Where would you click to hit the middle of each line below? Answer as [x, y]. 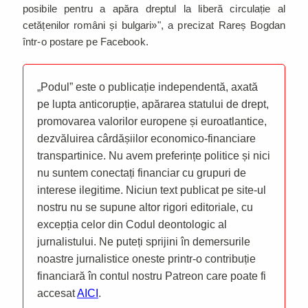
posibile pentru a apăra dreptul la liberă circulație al [154, 8]
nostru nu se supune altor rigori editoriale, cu [145, 207]
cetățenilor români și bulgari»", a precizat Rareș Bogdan [154, 25]
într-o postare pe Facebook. [87, 41]
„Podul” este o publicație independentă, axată [147, 87]
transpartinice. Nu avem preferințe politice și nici [154, 155]
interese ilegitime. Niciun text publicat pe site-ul [152, 190]
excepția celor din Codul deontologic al [132, 224]
